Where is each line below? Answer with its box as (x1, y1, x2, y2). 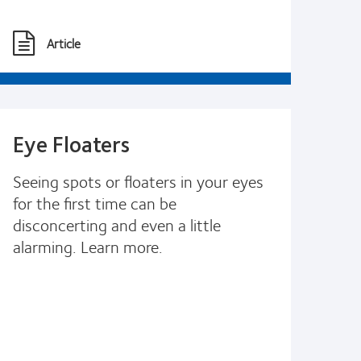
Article (47, 32, 81, 53)
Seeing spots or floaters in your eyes (13, 167, 263, 194)
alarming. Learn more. (13, 232, 163, 259)
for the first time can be (13, 189, 176, 216)
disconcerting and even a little (13, 210, 221, 238)
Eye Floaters (13, 126, 130, 160)
